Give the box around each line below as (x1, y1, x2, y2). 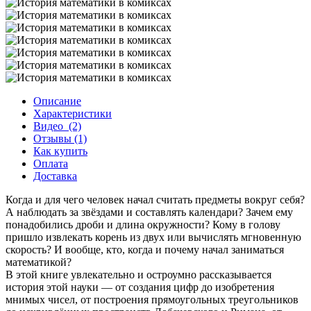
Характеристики (33, 108, 112, 120)
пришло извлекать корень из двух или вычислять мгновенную (6, 231, 301, 244)
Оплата (33, 158, 68, 170)
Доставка (33, 170, 77, 183)
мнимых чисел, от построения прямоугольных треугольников (6, 294, 299, 306)
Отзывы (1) (33, 133, 87, 145)
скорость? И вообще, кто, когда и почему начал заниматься (6, 244, 284, 256)
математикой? (6, 256, 72, 269)
